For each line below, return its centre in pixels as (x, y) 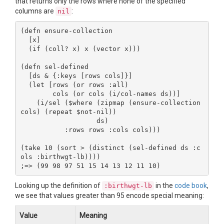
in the (164, 186)
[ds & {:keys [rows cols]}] (24, 75)
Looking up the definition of (58, 186)
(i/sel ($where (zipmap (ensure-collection (28, 102)
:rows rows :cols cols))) (42, 129)
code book (191, 186)
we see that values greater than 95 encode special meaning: (109, 196)
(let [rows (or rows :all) (24, 84)
